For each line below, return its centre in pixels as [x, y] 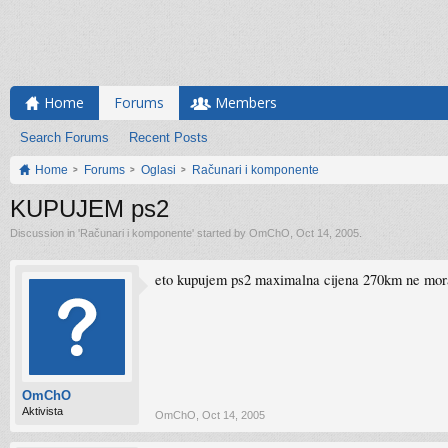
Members [246, 102]
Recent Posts [168, 137]
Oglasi [158, 170]
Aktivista [42, 411]
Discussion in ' [45, 233]
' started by [220, 233]
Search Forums [64, 137]
